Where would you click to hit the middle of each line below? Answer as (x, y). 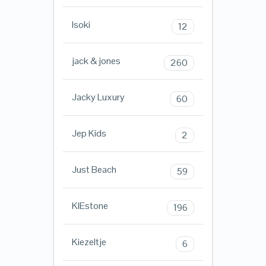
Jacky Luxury (98, 97)
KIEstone (90, 206)
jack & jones (96, 61)
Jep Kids (89, 134)
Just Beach (94, 170)
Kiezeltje (89, 242)
